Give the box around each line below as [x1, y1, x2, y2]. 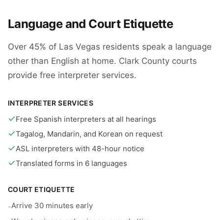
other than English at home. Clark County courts [8, 56, 197, 66]
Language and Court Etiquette [8, 17, 173, 31]
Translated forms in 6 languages [16, 159, 127, 168]
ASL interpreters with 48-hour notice [16, 144, 144, 153]
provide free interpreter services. [8, 70, 137, 80]
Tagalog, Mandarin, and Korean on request [16, 129, 163, 138]
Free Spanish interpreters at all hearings [16, 114, 156, 124]
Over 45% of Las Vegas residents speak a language [8, 42, 212, 52]
